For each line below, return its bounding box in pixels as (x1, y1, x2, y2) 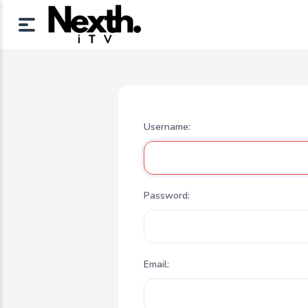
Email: (144, 258, 170, 271)
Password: (144, 189, 190, 202)
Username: (144, 120, 191, 133)
